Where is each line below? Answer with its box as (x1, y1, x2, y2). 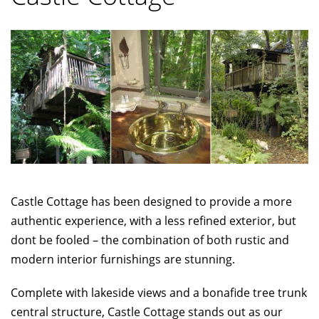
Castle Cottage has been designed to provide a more (11, 194, 292, 210)
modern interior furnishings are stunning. (11, 251, 235, 268)
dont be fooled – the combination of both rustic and (11, 232, 289, 249)
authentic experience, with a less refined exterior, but (11, 213, 296, 229)
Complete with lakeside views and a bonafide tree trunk (11, 285, 307, 301)
